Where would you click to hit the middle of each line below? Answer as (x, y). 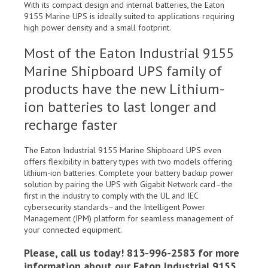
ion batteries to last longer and (120, 107)
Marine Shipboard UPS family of (123, 71)
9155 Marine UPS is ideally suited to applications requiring (129, 16)
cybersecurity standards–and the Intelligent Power (115, 207)
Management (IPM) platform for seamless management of (129, 219)
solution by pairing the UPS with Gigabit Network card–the (128, 185)
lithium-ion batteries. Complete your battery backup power (129, 173)
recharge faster (71, 125)
